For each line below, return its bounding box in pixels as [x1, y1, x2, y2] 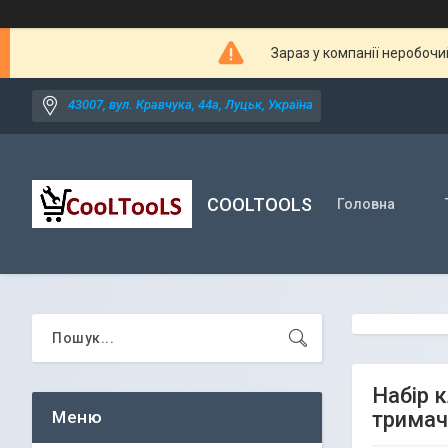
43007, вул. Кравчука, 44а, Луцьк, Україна [68, 97, 313, 113]
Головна [337, 196, 395, 212]
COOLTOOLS [207, 193, 312, 215]
